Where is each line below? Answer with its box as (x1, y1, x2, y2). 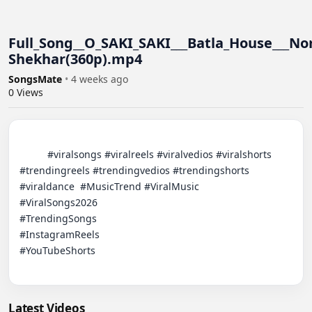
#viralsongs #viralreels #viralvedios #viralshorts (19, 148, 47, 161)
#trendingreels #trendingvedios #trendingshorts (19, 164, 249, 177)
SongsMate (8, 72, 65, 86)
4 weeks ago (71, 72, 128, 86)
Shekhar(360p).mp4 (8, 49, 142, 68)
